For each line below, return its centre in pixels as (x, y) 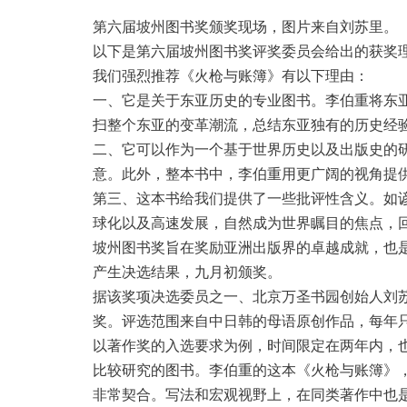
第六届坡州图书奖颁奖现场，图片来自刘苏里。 (245, 27)
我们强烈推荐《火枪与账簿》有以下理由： (231, 76)
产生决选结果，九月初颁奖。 (187, 272)
